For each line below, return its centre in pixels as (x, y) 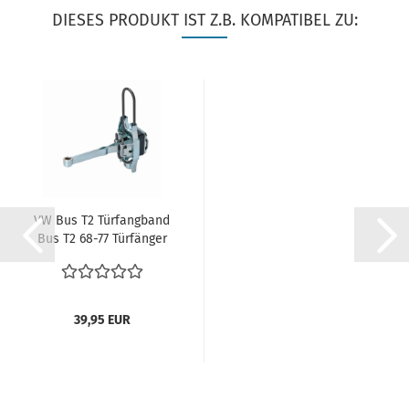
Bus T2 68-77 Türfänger (102, 239)
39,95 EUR (102, 320)
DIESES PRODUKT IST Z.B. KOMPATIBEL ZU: (204, 20)
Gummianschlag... (102, 257)
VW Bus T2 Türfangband (102, 220)
